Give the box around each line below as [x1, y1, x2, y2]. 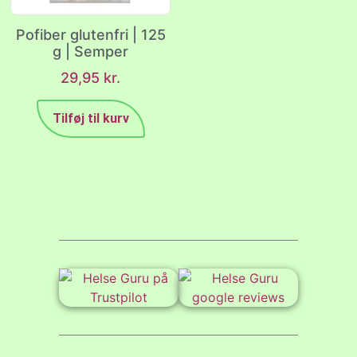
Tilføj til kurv [52, 111, 129, 127]
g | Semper [53, 43, 128, 61]
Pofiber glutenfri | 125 [15, 26, 166, 44]
